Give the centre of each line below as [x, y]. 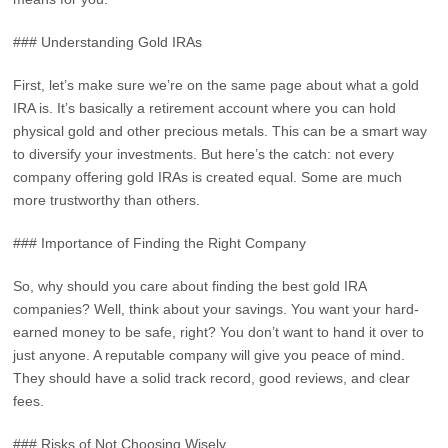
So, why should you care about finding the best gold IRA [190, 286]
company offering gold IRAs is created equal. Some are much [208, 177]
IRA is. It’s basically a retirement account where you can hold [205, 108]
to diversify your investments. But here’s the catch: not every [204, 154]
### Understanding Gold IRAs [108, 42]
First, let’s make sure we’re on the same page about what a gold [216, 85]
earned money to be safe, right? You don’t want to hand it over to [219, 332]
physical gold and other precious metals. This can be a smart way [220, 131]
